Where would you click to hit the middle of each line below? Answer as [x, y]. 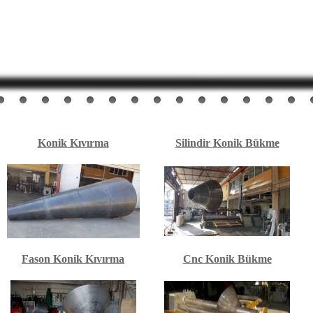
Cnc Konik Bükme [227, 259]
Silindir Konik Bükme [227, 143]
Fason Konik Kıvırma [73, 259]
